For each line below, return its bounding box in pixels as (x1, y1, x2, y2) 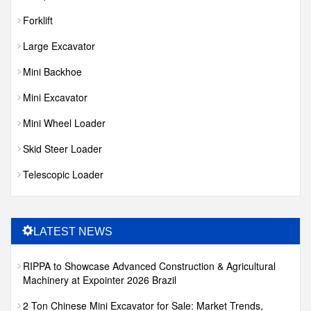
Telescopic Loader (23, 167, 103, 182)
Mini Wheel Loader (23, 116, 106, 131)
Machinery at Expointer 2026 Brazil (23, 273, 176, 287)
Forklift (23, 13, 53, 28)
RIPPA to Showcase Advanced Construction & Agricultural (23, 259, 276, 274)
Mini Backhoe (23, 65, 82, 79)
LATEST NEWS (33, 226, 112, 238)
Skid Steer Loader (23, 142, 102, 156)
